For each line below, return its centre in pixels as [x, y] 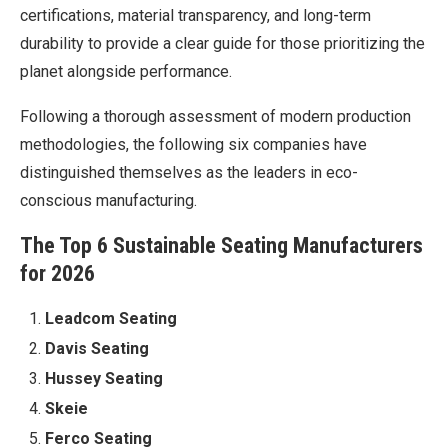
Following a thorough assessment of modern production [215, 116]
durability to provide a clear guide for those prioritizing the [222, 43]
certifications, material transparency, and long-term [195, 15]
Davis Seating [97, 348]
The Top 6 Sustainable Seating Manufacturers [221, 245]
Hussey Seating [104, 378]
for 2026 [57, 273]
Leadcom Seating [111, 318]
